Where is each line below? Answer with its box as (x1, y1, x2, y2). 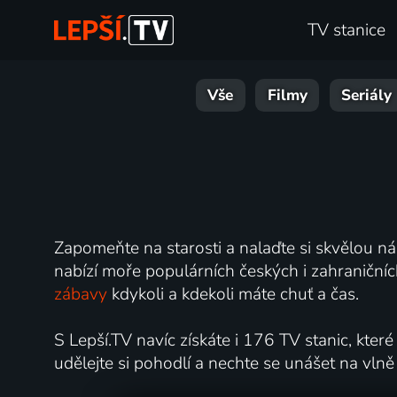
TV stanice (307, 19, 386, 43)
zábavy (53, 282, 107, 306)
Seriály (341, 85, 393, 106)
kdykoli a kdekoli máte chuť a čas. (106, 282, 359, 306)
